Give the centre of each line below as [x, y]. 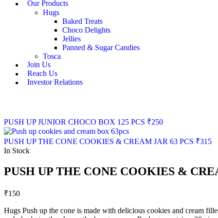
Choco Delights [86, 30]
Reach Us [42, 73]
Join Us [39, 65]
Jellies [72, 38]
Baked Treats [82, 21]
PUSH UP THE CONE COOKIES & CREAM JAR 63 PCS [99, 142]
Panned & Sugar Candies [101, 47]
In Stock [17, 151]
